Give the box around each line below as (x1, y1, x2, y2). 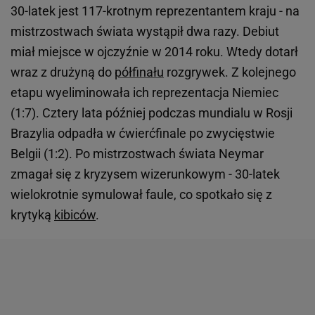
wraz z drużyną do (11, 65, 115, 80)
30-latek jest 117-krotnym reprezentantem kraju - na (11, 4, 300, 19)
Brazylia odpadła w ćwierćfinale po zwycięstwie (11, 126, 275, 141)
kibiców (54, 207, 96, 223)
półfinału (115, 65, 164, 80)
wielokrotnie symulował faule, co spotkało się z (11, 187, 272, 202)
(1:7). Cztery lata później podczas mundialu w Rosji (11, 105, 292, 121)
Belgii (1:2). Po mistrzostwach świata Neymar (11, 146, 264, 162)
